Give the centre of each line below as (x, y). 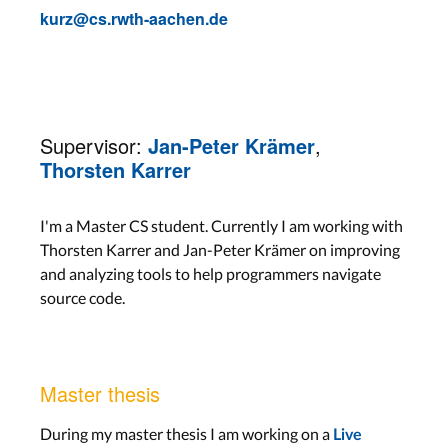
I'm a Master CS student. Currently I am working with (221, 225)
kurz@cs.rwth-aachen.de (134, 18)
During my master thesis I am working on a (186, 433)
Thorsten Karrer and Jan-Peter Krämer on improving (220, 249)
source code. (82, 297)
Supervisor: (94, 145)
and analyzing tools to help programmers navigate (210, 273)
